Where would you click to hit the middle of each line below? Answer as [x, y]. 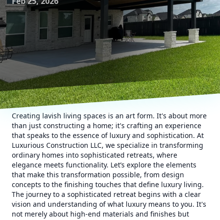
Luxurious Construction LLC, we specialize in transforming [108, 145]
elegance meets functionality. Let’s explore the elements [104, 165]
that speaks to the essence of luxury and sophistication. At [108, 135]
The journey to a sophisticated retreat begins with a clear [106, 194]
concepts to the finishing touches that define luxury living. [108, 184]
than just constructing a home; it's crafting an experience [107, 125]
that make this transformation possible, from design [98, 175]
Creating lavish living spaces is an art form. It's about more [109, 116]
